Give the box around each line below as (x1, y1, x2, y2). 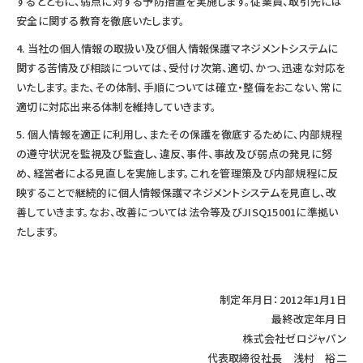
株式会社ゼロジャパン (242, 330, 347, 346)
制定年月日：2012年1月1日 (220, 291, 347, 307)
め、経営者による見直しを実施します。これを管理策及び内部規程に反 (16, 164, 339, 181)
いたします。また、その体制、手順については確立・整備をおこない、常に (16, 79, 342, 95)
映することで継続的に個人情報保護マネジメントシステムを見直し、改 (16, 184, 337, 200)
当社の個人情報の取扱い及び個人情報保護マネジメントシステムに (27, 40, 339, 56)
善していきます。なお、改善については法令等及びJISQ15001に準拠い (16, 203, 339, 220)
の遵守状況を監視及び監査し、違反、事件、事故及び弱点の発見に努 (16, 145, 333, 161)
